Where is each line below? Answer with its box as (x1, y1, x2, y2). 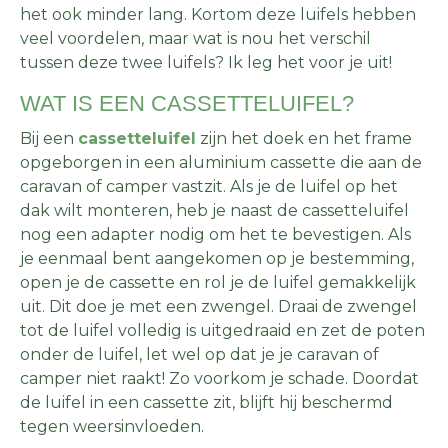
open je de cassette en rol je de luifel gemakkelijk (20, 273, 416, 293)
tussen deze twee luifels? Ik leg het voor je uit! (20, 53, 392, 73)
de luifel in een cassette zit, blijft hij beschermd (20, 393, 393, 413)
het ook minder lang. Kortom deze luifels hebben (20, 5, 416, 25)
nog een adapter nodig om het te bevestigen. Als (20, 225, 411, 245)
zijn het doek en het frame (196, 129, 412, 149)
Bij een (20, 129, 78, 149)
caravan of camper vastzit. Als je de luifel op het (20, 177, 398, 197)
